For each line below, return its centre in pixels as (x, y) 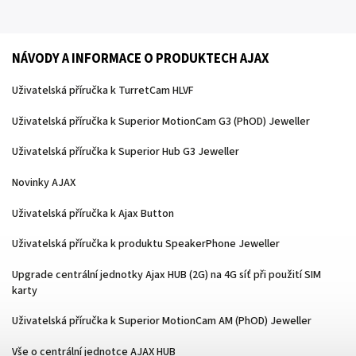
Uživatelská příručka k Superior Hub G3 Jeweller (126, 152)
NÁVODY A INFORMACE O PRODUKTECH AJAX (141, 58)
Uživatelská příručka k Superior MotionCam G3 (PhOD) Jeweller (161, 121)
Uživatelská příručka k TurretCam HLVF (103, 91)
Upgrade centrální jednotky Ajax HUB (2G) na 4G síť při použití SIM (166, 275)
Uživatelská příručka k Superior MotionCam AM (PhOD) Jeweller (162, 321)
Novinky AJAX (44, 183)
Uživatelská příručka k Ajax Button (93, 213)
